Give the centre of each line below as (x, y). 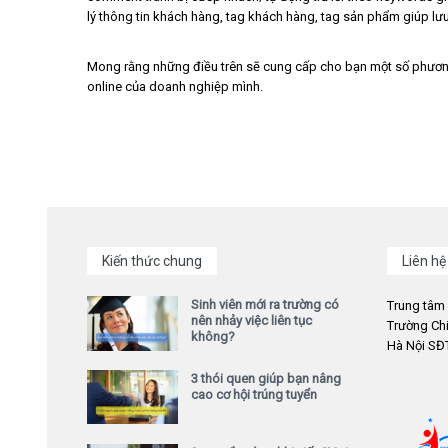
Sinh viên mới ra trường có (265, 304)
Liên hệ (424, 261)
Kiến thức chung (152, 261)
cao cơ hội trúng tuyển (254, 394)
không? (213, 336)
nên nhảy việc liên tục (251, 320)
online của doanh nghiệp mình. (175, 86)
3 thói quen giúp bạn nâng (266, 378)
